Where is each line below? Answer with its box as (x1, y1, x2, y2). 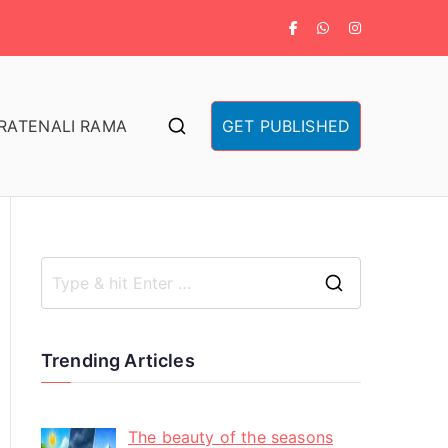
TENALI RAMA (18, 116, 127, 136)
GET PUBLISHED (221, 116, 350, 136)
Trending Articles (41, 350, 195, 371)
